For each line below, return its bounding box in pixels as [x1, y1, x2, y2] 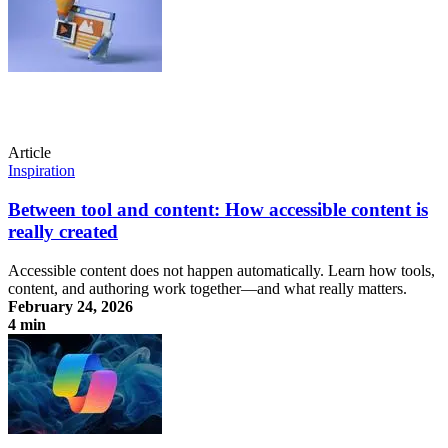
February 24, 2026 [8, 297, 133, 315]
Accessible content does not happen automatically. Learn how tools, [8, 261, 435, 279]
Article [8, 144, 51, 162]
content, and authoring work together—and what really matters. [8, 279, 407, 297]
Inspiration [8, 162, 75, 180]
